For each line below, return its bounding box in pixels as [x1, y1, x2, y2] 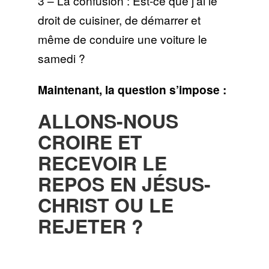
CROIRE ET [37, 127, 142, 156]
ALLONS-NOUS [37, 106, 178, 134]
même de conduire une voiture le [37, 31, 207, 47]
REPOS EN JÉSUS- [37, 169, 211, 198]
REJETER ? [37, 211, 144, 240]
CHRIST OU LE [37, 190, 174, 219]
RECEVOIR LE [37, 148, 167, 177]
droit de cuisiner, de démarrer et [37, 11, 201, 28]
